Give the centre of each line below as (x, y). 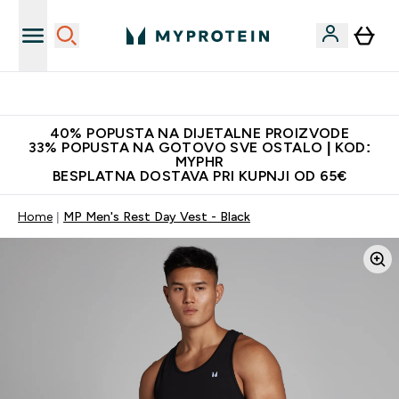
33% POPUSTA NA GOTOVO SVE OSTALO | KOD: (199, 147)
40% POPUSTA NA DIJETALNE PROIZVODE (199, 133)
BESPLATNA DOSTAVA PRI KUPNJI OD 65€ (199, 176)
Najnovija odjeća (210, 94)
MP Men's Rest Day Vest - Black (157, 216)
